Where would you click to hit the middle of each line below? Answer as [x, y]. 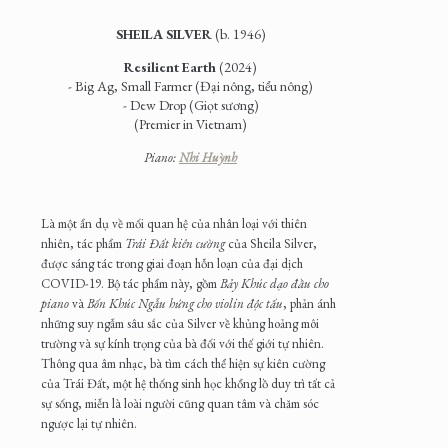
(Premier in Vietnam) [190, 124]
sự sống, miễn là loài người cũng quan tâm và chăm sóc [180, 404]
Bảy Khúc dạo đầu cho [274, 284]
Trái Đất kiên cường [175, 244]
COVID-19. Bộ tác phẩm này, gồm [130, 284]
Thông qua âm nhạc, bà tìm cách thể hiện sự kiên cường [183, 364]
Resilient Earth [170, 67]
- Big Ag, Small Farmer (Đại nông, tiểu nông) [190, 86]
